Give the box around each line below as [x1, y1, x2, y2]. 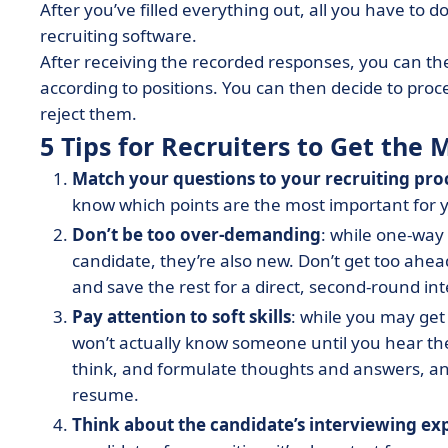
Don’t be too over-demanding [72, 223, 321, 246]
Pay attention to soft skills [72, 305, 291, 328]
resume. [72, 383, 143, 406]
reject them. [40, 102, 141, 125]
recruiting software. [40, 24, 201, 47]
